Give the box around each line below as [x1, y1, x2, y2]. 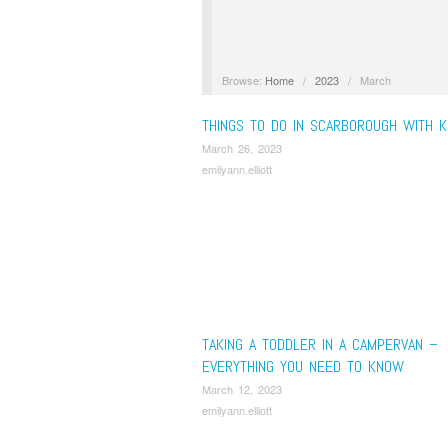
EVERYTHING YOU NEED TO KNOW [202, 355, 404, 377]
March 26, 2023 [202, 139, 282, 156]
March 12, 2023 [202, 380, 282, 397]
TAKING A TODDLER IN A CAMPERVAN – [202, 333, 438, 355]
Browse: [221, 71, 262, 88]
